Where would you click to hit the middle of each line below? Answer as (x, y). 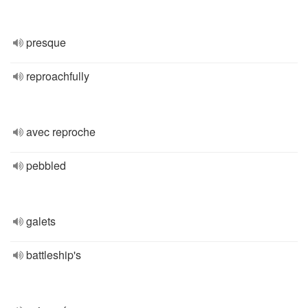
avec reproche (61, 132)
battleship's (54, 255)
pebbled (46, 165)
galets (41, 221)
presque (46, 42)
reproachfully (58, 76)
